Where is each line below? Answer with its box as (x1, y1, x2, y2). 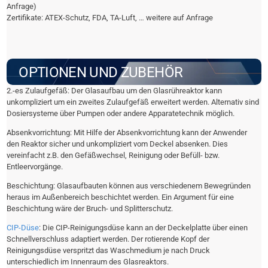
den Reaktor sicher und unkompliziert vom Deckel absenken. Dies (7, 139, 229, 149)
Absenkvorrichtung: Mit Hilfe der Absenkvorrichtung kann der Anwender (7, 128, 248, 138)
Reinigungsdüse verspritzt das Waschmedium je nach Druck (7, 246, 211, 255)
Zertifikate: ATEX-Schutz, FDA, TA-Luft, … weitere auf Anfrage (7, 13, 214, 23)
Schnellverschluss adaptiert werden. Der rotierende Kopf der (7, 234, 210, 244)
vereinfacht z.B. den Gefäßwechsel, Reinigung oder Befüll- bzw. (7, 151, 220, 160)
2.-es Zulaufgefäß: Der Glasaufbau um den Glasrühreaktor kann (7, 86, 223, 96)
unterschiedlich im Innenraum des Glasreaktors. (7, 257, 169, 267)
